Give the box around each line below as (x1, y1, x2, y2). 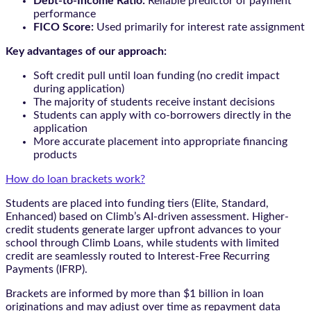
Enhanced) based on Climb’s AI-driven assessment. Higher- (6, 211, 289, 223)
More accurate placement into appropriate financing (33, 136, 287, 148)
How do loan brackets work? (6, 174, 145, 185)
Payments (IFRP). (6, 264, 87, 276)
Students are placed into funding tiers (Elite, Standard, (6, 198, 269, 210)
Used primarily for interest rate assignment (94, 22, 305, 33)
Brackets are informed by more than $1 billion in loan (6, 288, 264, 300)
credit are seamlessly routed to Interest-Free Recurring (6, 251, 269, 262)
